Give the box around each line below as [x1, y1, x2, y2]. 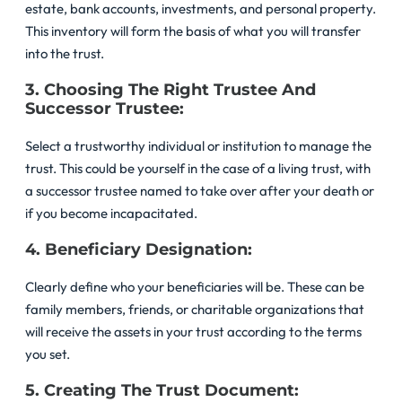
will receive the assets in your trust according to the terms [25, 322, 362, 340]
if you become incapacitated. [25, 204, 197, 222]
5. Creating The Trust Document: [25, 380, 303, 400]
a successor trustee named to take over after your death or [25, 181, 374, 199]
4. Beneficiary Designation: [25, 239, 252, 259]
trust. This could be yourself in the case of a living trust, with [25, 159, 371, 177]
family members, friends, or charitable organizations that [25, 300, 364, 318]
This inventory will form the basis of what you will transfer [25, 22, 361, 39]
